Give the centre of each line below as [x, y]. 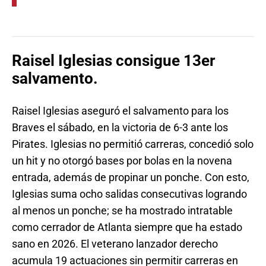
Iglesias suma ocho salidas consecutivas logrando [129, 194]
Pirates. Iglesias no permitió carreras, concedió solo [133, 144]
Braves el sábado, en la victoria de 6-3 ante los [120, 127]
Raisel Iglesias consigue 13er [114, 61]
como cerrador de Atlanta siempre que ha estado [127, 227]
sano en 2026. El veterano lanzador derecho [115, 243]
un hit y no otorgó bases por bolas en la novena [122, 160]
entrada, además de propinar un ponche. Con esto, [131, 177]
